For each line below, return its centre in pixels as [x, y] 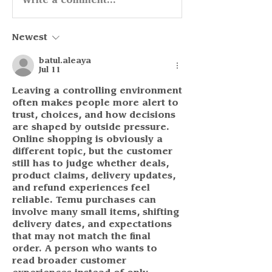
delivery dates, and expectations [92, 225]
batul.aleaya [65, 61]
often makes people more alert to [95, 103]
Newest [30, 38]
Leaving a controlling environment [97, 91]
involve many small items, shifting [96, 212]
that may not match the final [81, 237]
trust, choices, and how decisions [94, 115]
